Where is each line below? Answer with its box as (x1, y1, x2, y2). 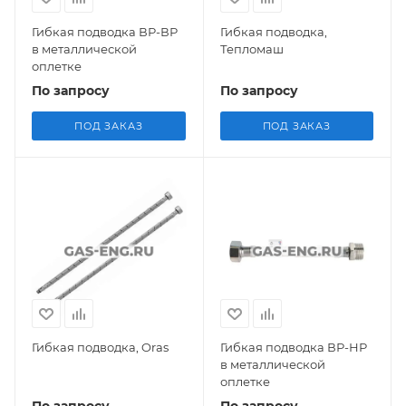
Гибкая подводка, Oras (32, 340, 169, 354)
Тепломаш (219, 41, 284, 56)
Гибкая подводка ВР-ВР (32, 24, 178, 39)
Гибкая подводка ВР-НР (219, 340, 367, 354)
